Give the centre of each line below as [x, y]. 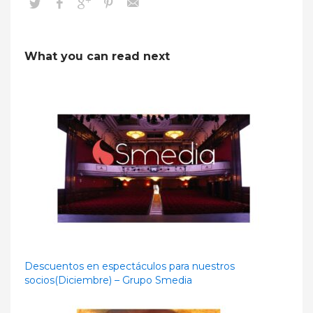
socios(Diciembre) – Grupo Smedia [108, 280]
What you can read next [97, 56]
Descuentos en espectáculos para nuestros [130, 266]
